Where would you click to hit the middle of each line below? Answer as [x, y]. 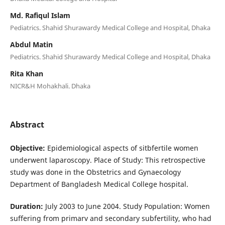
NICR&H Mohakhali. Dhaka [50, 86]
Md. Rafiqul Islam [40, 15]
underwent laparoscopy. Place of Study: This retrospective [107, 160]
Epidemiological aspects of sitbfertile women [123, 148]
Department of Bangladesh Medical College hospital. [99, 184]
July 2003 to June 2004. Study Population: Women [126, 206]
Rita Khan [26, 73]
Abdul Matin [31, 44]
